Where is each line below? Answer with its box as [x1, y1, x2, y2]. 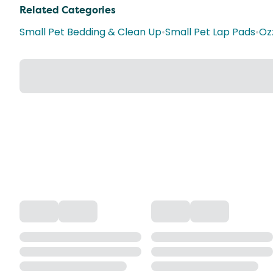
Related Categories [19, 4, 116, 16]
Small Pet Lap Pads [165, 25, 255, 39]
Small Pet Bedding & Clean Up [19, 25, 161, 39]
